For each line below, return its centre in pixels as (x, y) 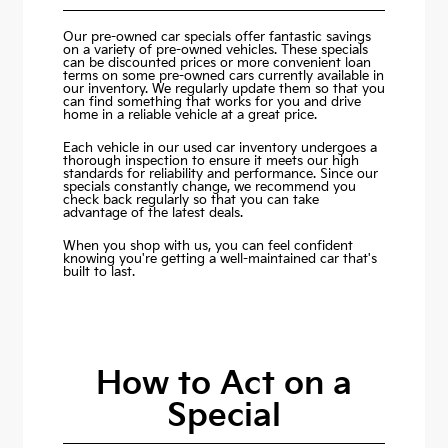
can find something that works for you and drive (211, 102)
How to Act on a (224, 385)
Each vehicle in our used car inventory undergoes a (219, 148)
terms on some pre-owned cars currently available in (223, 76)
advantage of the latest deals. (152, 213)
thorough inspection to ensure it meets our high (210, 161)
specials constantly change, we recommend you (209, 187)
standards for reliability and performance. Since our (220, 174)
